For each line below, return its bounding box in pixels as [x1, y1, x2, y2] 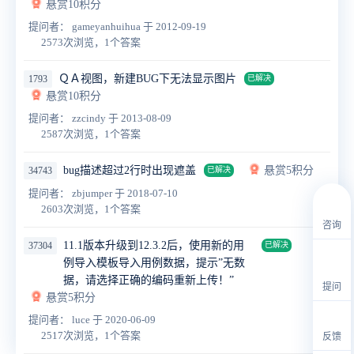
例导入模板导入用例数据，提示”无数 [63, 257, 245, 269]
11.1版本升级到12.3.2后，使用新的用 [63, 239, 244, 251]
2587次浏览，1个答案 [41, 128, 141, 140]
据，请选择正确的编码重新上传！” [63, 274, 234, 286]
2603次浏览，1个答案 [41, 203, 141, 215]
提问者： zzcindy [28, 112, 108, 124]
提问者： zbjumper [28, 187, 115, 199]
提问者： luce [28, 314, 92, 326]
